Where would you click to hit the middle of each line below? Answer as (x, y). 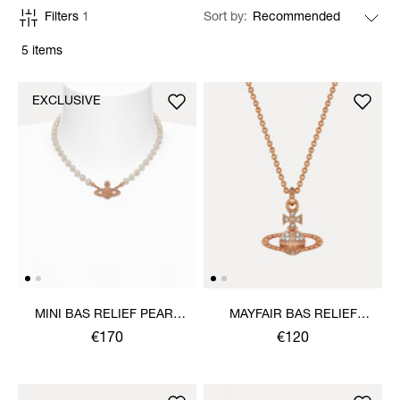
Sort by (225, 18)
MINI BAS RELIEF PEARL (107, 315)
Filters (63, 18)
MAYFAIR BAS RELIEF (293, 315)
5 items (42, 52)
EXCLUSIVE (67, 102)
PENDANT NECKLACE (293, 333)
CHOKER (107, 333)
